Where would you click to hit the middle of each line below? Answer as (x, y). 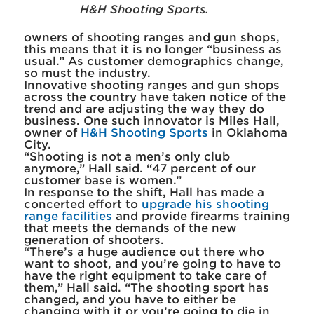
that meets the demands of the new (130, 228)
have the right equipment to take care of (145, 276)
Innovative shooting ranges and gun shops (151, 86)
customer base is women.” (102, 181)
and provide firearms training (201, 217)
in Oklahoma (247, 133)
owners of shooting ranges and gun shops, (151, 38)
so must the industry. (87, 74)
